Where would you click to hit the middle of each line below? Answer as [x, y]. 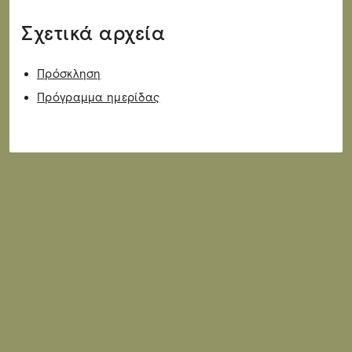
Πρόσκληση [69, 74]
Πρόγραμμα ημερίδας [99, 97]
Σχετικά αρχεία [93, 33]
